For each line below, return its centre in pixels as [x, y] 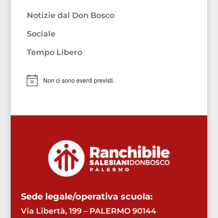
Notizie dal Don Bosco [70, 16]
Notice [35, 83]
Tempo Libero [54, 53]
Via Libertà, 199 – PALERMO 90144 [88, 211]
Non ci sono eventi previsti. [79, 80]
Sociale [41, 34]
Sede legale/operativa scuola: [87, 197]
